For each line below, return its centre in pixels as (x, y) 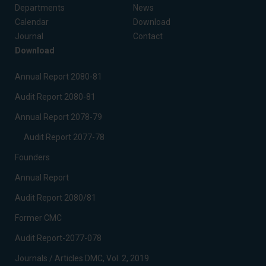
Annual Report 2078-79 (58, 117)
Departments (40, 8)
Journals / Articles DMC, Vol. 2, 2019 (82, 258)
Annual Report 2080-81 (58, 77)
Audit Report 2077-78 (64, 137)
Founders (32, 157)
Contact (148, 36)
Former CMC (38, 218)
